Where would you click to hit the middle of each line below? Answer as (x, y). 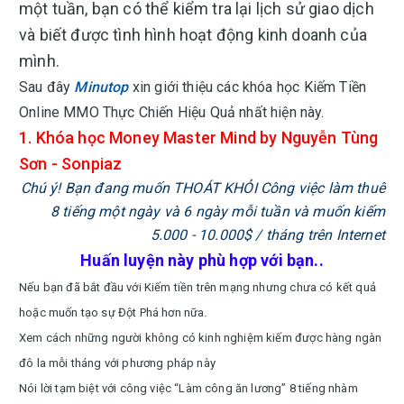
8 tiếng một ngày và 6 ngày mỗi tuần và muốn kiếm (217, 211)
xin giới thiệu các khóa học (218, 87)
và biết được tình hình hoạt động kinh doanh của (193, 35)
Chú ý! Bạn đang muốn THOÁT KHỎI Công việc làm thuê (202, 188)
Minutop (101, 87)
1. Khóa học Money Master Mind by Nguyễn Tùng (199, 138)
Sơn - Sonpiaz (71, 164)
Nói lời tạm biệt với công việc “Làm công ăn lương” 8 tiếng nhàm (188, 388)
